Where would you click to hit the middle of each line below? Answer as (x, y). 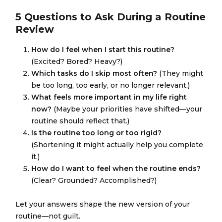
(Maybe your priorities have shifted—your (128, 109)
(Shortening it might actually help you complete (117, 145)
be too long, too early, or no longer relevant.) (111, 85)
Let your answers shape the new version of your (103, 204)
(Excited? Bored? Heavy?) (77, 61)
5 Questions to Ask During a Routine (111, 17)
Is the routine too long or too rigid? (97, 133)
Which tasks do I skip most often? (95, 73)
